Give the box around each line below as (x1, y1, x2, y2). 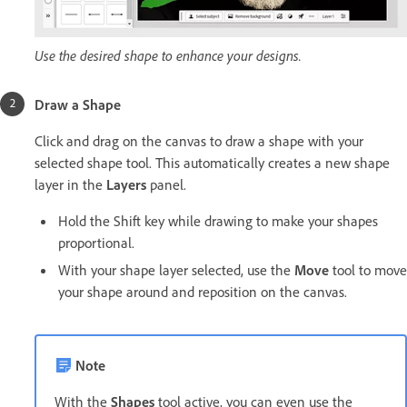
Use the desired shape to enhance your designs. (35, 45, 302, 65)
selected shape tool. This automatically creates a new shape (35, 153, 390, 172)
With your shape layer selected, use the (58, 260, 294, 279)
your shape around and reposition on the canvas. (58, 282, 347, 301)
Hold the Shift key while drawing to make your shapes (58, 211, 378, 230)
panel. (146, 174, 186, 194)
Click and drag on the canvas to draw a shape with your (35, 131, 363, 150)
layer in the (35, 174, 106, 194)
